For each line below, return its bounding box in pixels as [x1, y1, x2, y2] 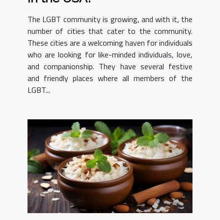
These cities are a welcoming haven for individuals [27, 36, 192, 49]
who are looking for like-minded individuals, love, [27, 48, 192, 60]
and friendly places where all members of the [27, 72, 192, 84]
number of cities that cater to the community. [27, 25, 192, 37]
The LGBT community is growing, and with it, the [27, 13, 192, 25]
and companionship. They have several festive [27, 60, 192, 72]
